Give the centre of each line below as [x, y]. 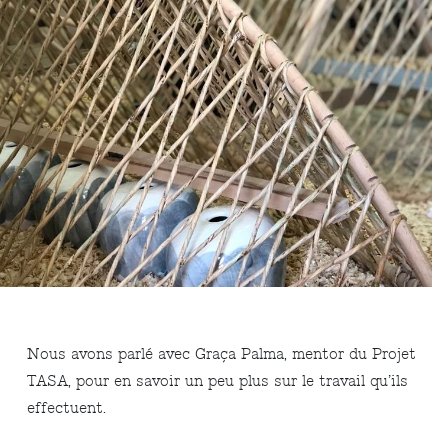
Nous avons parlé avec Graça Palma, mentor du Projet [222, 354]
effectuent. [67, 408]
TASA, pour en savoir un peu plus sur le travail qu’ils [218, 381]
